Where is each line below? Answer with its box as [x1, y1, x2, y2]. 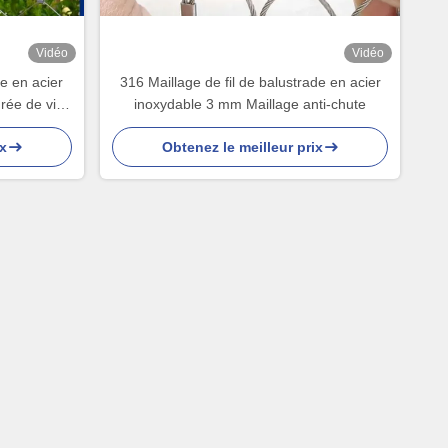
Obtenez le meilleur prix [161, 139, 323, 155]
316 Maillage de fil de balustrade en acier [119, 74, 381, 90]
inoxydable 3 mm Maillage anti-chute [134, 96, 366, 112]
